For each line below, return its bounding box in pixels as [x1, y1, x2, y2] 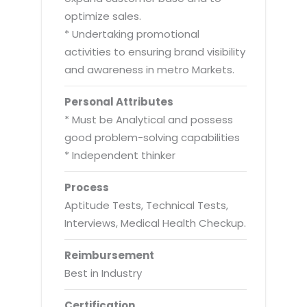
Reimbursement [64, 247, 155, 262]
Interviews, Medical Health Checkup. [64, 215, 247, 230]
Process [64, 180, 110, 195]
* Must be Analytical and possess [64, 112, 234, 127]
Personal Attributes [64, 94, 174, 109]
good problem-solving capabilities [64, 130, 241, 145]
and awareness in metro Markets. [64, 62, 235, 77]
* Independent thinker [64, 147, 176, 162]
